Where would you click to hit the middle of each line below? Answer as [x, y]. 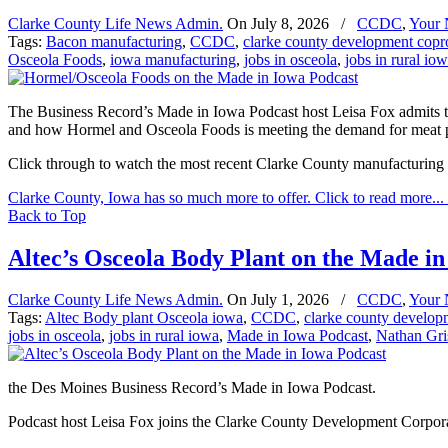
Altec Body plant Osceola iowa [144, 318]
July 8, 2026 [290, 23]
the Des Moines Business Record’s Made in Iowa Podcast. [192, 388]
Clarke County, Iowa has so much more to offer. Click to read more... [226, 197]
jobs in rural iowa [164, 336]
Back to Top [47, 215]
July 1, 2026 [290, 300]
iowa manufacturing [173, 59]
